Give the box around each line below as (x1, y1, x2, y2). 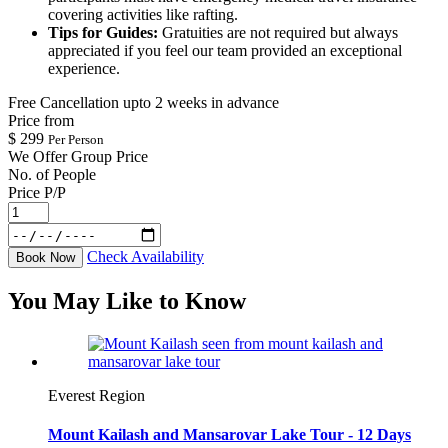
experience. (48, 60, 120, 78)
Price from (8, 112, 74, 130)
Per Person (48, 132, 104, 148)
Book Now (16, 250, 75, 266)
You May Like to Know (8, 288, 246, 314)
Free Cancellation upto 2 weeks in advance (8, 94, 279, 112)
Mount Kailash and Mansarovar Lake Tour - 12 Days (48, 426, 411, 444)
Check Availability (87, 248, 204, 266)
